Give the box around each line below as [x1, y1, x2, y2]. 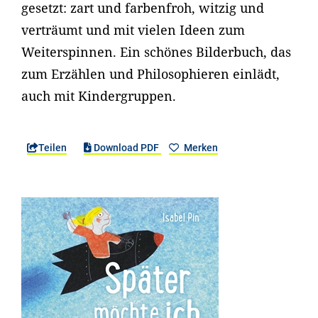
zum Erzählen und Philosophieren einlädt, [21, 65, 280, 82]
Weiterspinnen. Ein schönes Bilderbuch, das [21, 43, 291, 60]
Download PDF [92, 142, 162, 153]
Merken [181, 142, 218, 153]
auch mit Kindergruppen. [21, 87, 176, 104]
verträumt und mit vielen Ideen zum [21, 21, 245, 38]
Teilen [38, 142, 67, 153]
